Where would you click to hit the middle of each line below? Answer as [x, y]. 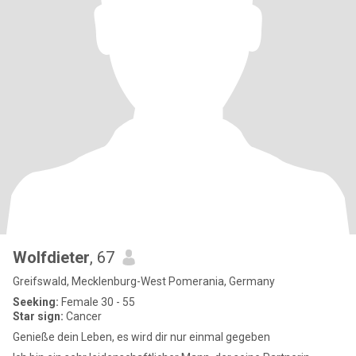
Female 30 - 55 [97, 302]
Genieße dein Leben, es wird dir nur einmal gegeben [141, 337]
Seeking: [36, 302]
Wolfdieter [51, 257]
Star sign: [38, 316]
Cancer [83, 316]
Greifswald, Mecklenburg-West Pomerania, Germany [144, 281]
